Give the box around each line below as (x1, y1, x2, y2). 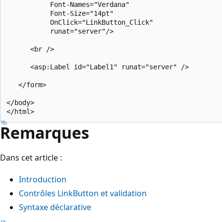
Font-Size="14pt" (6, 9, 117, 17)
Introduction (19, 173, 66, 185)
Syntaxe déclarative (19, 201, 91, 213)
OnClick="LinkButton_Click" (6, 18, 157, 26)
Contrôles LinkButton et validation (19, 187, 147, 199)
